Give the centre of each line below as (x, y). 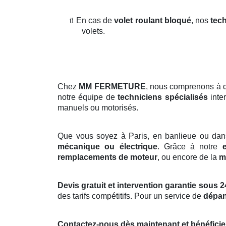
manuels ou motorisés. (98, 108)
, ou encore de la (188, 157)
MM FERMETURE (112, 87)
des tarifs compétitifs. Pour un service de (130, 196)
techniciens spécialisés (163, 97)
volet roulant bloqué (153, 21)
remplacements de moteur (107, 157)
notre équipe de (88, 97)
